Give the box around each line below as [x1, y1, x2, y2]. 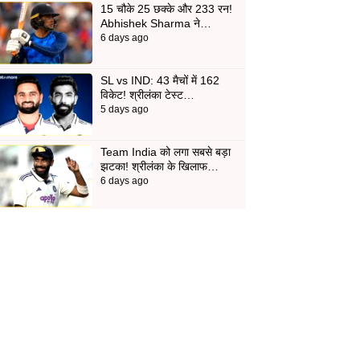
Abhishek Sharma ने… [100, 16, 211, 30]
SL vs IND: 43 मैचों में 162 [100, 73, 219, 87]
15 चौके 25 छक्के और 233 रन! [100, 2, 232, 15]
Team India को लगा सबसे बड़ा [100, 145, 231, 158]
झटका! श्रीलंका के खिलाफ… [100, 159, 219, 173]
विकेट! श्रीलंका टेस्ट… [100, 88, 194, 101]
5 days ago [100, 103, 149, 115]
